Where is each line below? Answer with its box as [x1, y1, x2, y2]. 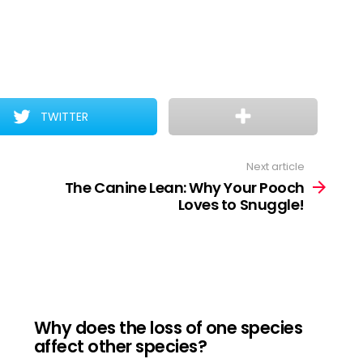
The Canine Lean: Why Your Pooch [64, 177, 305, 198]
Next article [246, 159, 305, 174]
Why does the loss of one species [34, 315, 303, 340]
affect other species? [34, 334, 207, 358]
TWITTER [41, 109, 89, 125]
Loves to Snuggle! [177, 194, 305, 215]
